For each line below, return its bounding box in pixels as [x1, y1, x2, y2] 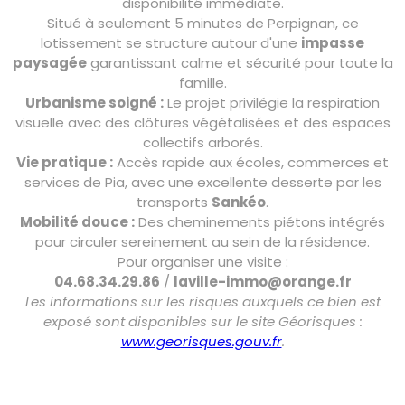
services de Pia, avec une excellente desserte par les [24, 173, 381, 193]
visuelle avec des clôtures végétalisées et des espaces [14, 113, 391, 133]
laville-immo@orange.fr [173, 272, 352, 292]
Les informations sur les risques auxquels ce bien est [24, 292, 381, 312]
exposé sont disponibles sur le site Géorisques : [42, 312, 363, 332]
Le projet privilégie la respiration [164, 93, 380, 113]
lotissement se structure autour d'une [41, 33, 301, 53]
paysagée [12, 53, 87, 73]
